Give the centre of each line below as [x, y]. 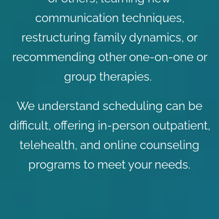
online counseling [152, 145]
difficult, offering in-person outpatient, [109, 125]
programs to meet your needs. [109, 164]
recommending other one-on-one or [109, 57]
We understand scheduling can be [109, 106]
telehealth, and [62, 145]
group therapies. [109, 77]
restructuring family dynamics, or [109, 37]
